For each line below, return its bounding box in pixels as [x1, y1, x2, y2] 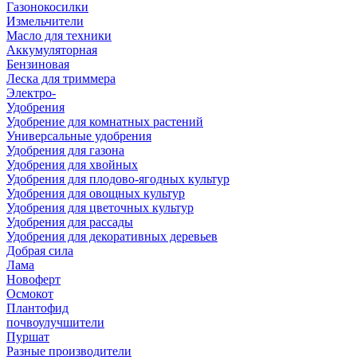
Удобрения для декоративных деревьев [6, 229, 218, 244]
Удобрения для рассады [6, 215, 133, 229]
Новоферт [6, 273, 61, 287]
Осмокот [6, 287, 53, 301]
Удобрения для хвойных [6, 158, 138, 172]
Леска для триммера [6, 72, 116, 86]
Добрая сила [6, 244, 73, 258]
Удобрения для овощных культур [6, 186, 185, 201]
